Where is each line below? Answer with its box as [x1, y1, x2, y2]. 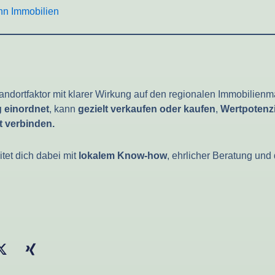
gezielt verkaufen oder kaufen [78, 103, 215, 114]
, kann [49, 103, 78, 114]
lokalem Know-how [79, 150, 167, 161]
